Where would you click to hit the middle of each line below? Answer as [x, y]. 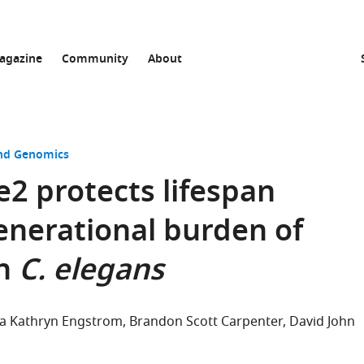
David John [322, 322]
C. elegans [91, 273]
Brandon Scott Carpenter [206, 322]
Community [95, 60]
